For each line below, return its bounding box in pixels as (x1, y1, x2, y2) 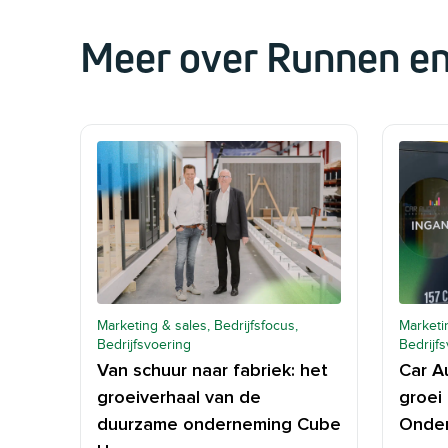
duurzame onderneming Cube (97, 415, 341, 434)
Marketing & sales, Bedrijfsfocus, (97, 317, 298, 333)
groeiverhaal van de (97, 388, 261, 407)
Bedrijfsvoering (97, 336, 191, 352)
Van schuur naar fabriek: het (97, 361, 328, 380)
